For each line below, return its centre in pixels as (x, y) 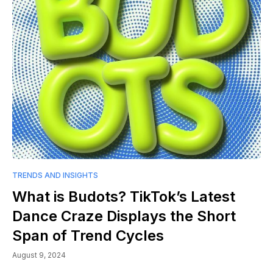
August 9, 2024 (39, 255)
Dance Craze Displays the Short (124, 216)
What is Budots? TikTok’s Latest (124, 197)
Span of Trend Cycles (88, 236)
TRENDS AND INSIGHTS (55, 175)
